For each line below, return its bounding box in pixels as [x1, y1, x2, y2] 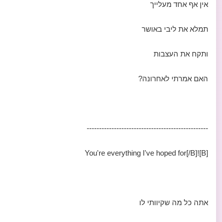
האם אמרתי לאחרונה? [138, 74, 208, 83]
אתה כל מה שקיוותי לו [139, 198, 208, 207]
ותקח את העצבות [154, 50, 208, 58]
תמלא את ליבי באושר [142, 25, 208, 33]
